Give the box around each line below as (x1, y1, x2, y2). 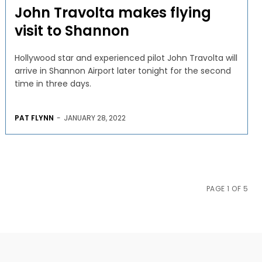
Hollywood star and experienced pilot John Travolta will (14, 51, 237, 64)
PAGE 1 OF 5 (206, 183, 248, 194)
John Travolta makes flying (14, 2, 211, 22)
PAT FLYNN (14, 112, 54, 123)
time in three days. (14, 77, 91, 89)
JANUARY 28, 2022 (63, 112, 126, 123)
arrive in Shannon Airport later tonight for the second (14, 64, 231, 77)
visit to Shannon (14, 20, 129, 40)
